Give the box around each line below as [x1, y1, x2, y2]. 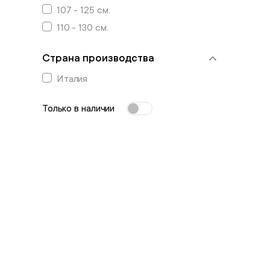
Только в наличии [42, 102, 115, 114]
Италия [56, 74, 88, 84]
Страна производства [42, 52, 154, 64]
